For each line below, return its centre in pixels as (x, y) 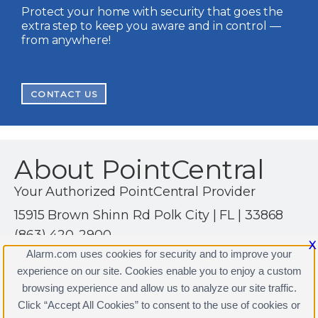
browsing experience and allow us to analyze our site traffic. (159, 288)
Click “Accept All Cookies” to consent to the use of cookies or (159, 305)
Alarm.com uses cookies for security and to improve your (159, 254)
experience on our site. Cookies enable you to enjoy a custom (159, 271)
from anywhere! (66, 40)
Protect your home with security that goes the (152, 12)
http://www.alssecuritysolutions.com (127, 255)
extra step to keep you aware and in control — (151, 26)
